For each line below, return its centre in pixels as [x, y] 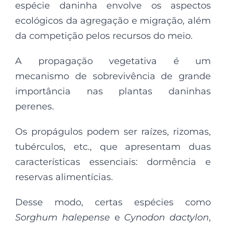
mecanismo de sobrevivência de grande [113, 76]
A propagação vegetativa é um [113, 61]
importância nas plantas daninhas [113, 91]
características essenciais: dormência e [113, 162]
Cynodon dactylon [166, 217]
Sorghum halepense [63, 217]
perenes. [35, 106]
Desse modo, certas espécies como [113, 202]
